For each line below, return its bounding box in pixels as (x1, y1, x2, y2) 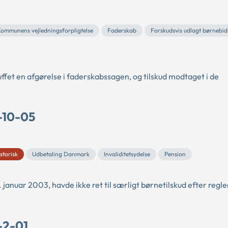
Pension (164, 150, 186, 158)
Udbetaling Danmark (32, 150, 90, 158)
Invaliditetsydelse (104, 150, 150, 158)
